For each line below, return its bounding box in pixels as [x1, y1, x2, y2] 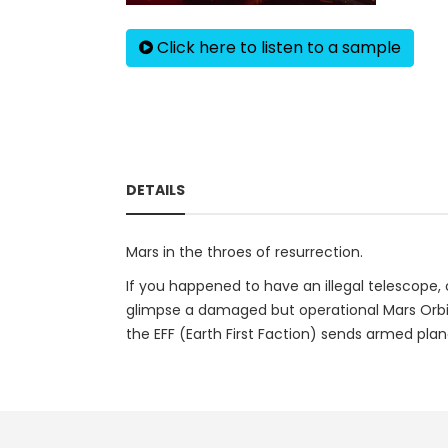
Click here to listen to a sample [153, 36, 401, 59]
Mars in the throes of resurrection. [126, 242, 363, 262]
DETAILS [126, 180, 185, 200]
